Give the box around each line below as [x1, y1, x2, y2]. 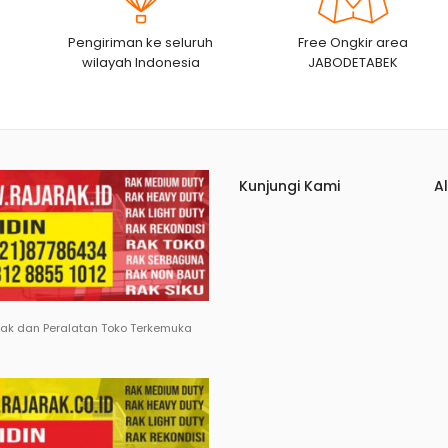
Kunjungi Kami [239, 176, 340, 196]
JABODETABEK [308, 53, 399, 72]
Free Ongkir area [298, 33, 409, 52]
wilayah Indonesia [81, 53, 200, 72]
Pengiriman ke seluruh [68, 33, 214, 52]
